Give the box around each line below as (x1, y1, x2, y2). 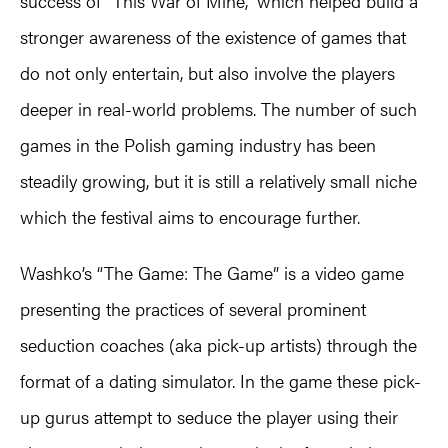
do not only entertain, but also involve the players (20, 60, 395, 86)
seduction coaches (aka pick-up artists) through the (20, 332, 417, 358)
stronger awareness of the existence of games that (20, 24, 406, 50)
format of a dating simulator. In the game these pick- (20, 368, 421, 394)
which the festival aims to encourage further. (20, 204, 360, 230)
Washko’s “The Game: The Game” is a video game (20, 260, 404, 286)
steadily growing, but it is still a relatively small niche (20, 168, 417, 194)
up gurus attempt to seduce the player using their (20, 404, 398, 430)
